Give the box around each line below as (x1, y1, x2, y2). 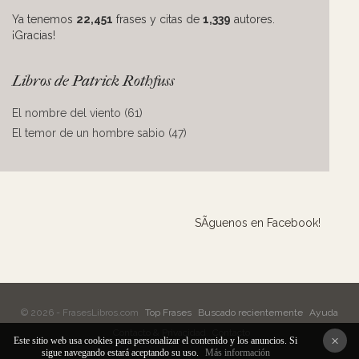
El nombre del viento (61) (12, 107, 143, 119)
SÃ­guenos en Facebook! (195, 216, 321, 229)
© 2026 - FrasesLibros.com (21, 307, 141, 318)
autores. (231, 13, 275, 26)
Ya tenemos (12, 13, 76, 26)
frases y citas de (113, 13, 203, 26)
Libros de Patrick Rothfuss (12, 72, 175, 90)
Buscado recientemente (198, 307, 303, 318)
